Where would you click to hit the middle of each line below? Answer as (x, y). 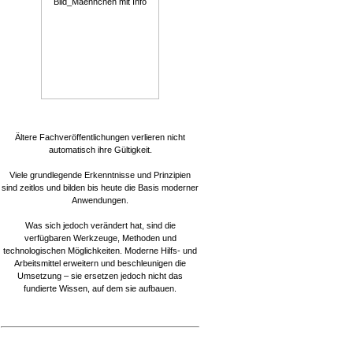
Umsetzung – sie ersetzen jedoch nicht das (100, 276)
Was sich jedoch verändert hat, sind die (100, 225)
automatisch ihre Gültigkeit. (100, 150)
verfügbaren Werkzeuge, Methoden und (100, 238)
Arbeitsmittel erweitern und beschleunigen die (100, 263)
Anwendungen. (100, 200)
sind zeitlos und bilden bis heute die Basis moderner (100, 188)
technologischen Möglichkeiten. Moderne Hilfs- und (100, 251)
